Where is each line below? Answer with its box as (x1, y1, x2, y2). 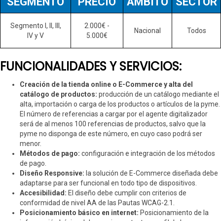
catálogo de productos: (20, 90, 97, 98)
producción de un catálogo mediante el (97, 90, 219, 98)
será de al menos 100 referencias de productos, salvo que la (20, 119, 206, 128)
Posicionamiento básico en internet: (20, 208, 139, 217)
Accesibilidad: (20, 188, 67, 197)
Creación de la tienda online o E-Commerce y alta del (20, 80, 193, 88)
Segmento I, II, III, (10, 21, 61, 30)
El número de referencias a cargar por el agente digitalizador (20, 110, 208, 118)
